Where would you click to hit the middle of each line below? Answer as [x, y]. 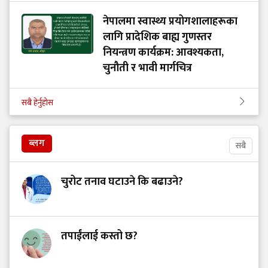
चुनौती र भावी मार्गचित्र [147, 68]
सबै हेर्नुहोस [37, 103]
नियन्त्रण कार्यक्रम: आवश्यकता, [163, 53]
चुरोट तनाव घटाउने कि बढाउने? [122, 182]
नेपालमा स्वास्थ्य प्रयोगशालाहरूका [170, 22]
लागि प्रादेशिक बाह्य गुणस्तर [157, 37]
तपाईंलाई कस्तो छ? [99, 237]
